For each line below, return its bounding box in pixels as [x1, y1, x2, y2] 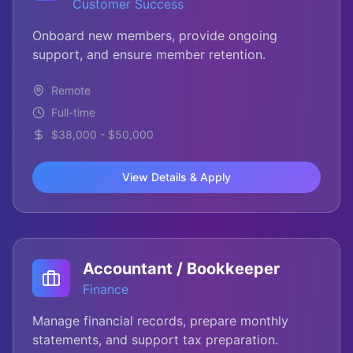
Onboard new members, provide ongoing [32, 28, 277, 43]
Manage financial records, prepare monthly [32, 313, 288, 329]
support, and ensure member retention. [32, 46, 266, 62]
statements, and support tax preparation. [32, 332, 278, 347]
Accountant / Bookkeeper [83, 259, 280, 278]
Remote [51, 84, 91, 97]
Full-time [51, 106, 95, 119]
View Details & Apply [122, 170, 231, 184]
